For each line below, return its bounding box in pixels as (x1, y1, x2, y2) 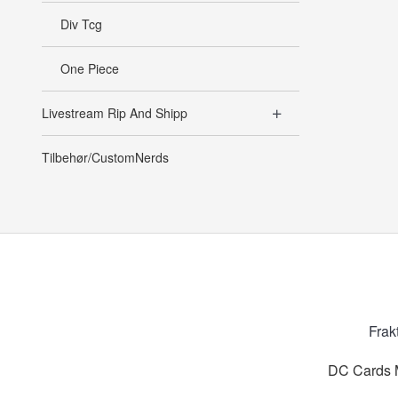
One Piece (60, 60, 119, 78)
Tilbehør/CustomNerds (42, 148, 169, 167)
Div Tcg (60, 15, 102, 34)
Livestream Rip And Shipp (42, 104, 187, 123)
